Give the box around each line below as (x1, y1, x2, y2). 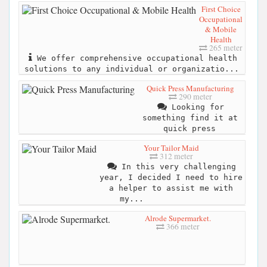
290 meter (176, 91, 212, 102)
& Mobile (205, 23, 237, 35)
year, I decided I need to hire (100, 172, 243, 182)
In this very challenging (117, 162, 236, 171)
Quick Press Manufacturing (146, 82, 234, 94)
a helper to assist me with (109, 183, 233, 193)
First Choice (201, 3, 241, 14)
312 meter (157, 150, 193, 162)
